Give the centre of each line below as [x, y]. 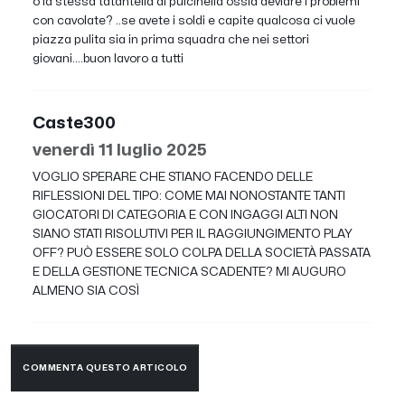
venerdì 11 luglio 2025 [120, 150]
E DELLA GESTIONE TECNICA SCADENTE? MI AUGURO [189, 271]
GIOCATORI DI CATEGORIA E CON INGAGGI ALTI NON [185, 214]
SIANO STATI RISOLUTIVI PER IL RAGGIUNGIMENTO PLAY [193, 233]
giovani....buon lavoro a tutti [108, 58]
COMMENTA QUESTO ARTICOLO [105, 368]
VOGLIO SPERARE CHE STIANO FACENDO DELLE [173, 176]
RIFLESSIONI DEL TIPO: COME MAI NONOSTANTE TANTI [189, 195]
